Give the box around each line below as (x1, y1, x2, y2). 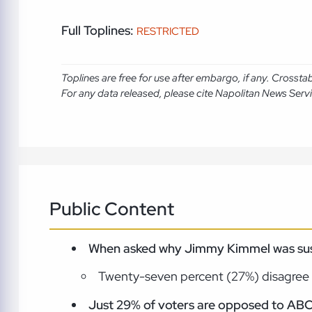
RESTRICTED (136, 24, 200, 38)
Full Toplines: (61, 22, 134, 38)
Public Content (49, 196, 174, 221)
